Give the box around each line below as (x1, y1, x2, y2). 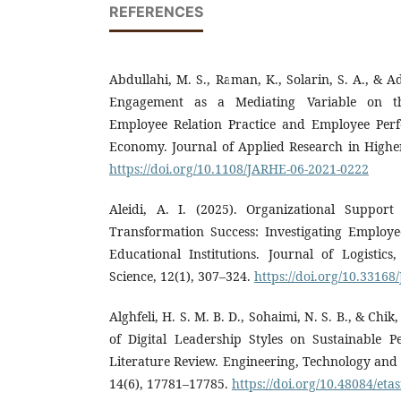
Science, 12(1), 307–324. (109, 267, 254, 285)
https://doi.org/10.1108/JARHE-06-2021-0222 (109, 159, 369, 177)
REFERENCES (109, 2, 203, 21)
